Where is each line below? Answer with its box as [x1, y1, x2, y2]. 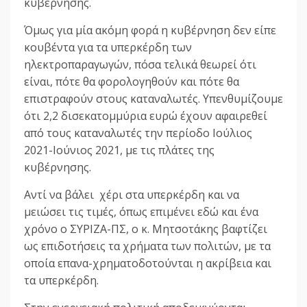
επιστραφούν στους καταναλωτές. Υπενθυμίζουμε [24, 91, 283, 107]
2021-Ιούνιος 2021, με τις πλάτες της [24, 143, 214, 158]
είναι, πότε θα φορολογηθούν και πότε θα [24, 74, 239, 90]
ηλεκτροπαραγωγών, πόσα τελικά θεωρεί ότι [24, 57, 256, 73]
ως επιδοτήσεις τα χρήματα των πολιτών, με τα [24, 238, 271, 254]
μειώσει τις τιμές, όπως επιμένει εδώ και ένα [24, 204, 258, 220]
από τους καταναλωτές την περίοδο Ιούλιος [24, 125, 252, 141]
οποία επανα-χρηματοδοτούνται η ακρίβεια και [24, 256, 271, 271]
